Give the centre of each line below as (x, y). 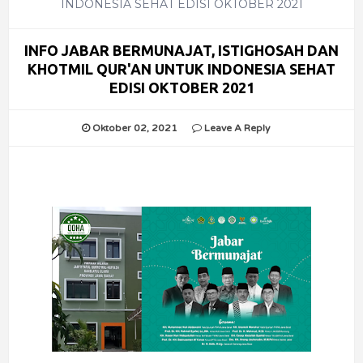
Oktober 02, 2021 (135, 128)
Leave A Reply (237, 128)
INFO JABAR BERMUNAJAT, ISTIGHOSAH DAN (181, 50)
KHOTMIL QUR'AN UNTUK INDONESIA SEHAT (181, 68)
